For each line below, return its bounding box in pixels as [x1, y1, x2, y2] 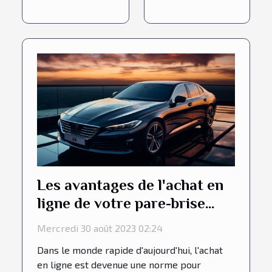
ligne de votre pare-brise [37, 194, 205, 212]
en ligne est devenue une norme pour [37, 259, 201, 271]
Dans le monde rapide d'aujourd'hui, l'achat [37, 244, 223, 256]
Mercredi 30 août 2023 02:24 [37, 222, 163, 234]
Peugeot [37, 212, 93, 231]
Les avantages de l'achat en [37, 176, 223, 194]
